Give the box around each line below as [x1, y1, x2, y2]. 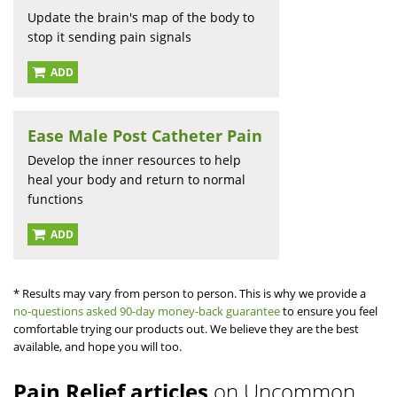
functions [27, 191, 83, 208]
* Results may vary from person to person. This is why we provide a [13, 285, 366, 302]
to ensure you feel [280, 303, 378, 320]
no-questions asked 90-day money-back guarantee [13, 303, 280, 320]
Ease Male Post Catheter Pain [27, 125, 262, 147]
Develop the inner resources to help [27, 152, 241, 169]
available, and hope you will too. [13, 339, 182, 355]
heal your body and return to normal [27, 171, 245, 189]
